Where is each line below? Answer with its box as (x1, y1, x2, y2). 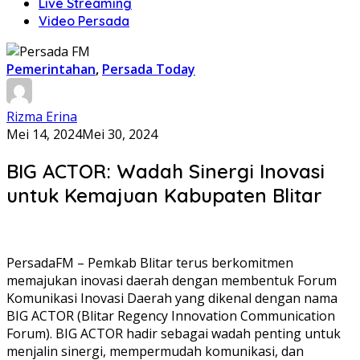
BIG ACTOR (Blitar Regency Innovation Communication (6, 306, 335, 325)
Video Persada (39, 13, 129, 29)
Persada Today (102, 60, 195, 78)
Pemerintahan (6, 60, 96, 78)
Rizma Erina (6, 108, 77, 125)
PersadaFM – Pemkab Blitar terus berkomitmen (6, 253, 293, 272)
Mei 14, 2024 (6, 125, 82, 143)
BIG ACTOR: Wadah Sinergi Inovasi (6, 158, 325, 183)
